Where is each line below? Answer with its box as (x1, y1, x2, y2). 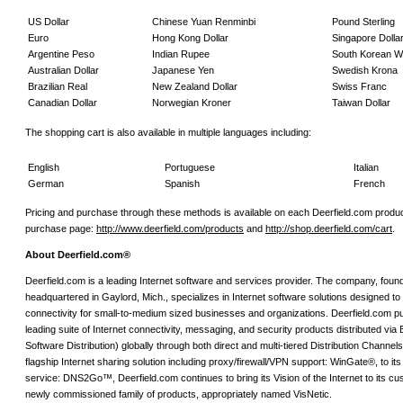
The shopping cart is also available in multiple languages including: (25, 126, 311, 138)
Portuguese (165, 161, 215, 173)
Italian (354, 161, 379, 173)
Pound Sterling (332, 16, 395, 28)
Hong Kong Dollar (152, 32, 228, 44)
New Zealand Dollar (152, 81, 237, 93)
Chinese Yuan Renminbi (152, 16, 255, 28)
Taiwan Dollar (332, 97, 390, 109)
